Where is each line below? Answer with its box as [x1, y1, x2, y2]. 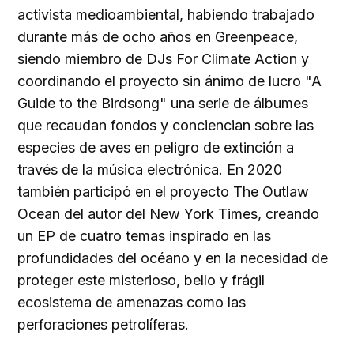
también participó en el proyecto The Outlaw [17, 183, 310, 201]
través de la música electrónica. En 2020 [17, 161, 283, 179]
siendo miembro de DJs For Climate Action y [17, 51, 310, 68]
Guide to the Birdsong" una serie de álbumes [17, 95, 309, 112]
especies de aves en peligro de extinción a [17, 139, 295, 156]
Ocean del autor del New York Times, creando [17, 205, 320, 223]
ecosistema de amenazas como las [17, 294, 247, 311]
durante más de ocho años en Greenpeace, [17, 28, 299, 46]
